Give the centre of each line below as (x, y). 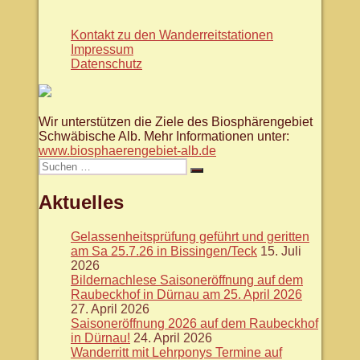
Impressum (102, 49)
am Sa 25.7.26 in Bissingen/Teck (164, 251)
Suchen (214, 175)
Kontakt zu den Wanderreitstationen (172, 35)
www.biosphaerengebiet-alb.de (127, 150)
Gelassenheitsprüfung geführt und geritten (190, 236)
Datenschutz (106, 63)
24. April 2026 (173, 337)
